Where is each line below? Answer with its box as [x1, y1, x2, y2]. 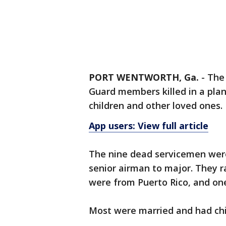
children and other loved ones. [89, 99, 222, 111]
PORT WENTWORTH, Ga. [89, 71, 199, 83]
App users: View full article [89, 120, 208, 132]
